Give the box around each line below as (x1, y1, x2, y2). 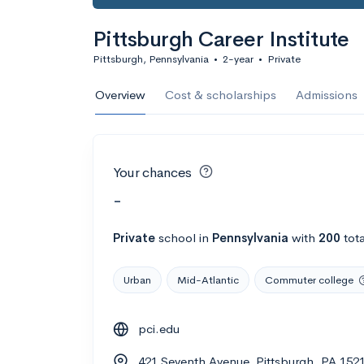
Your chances (113, 164, 192, 181)
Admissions (296, 87, 357, 102)
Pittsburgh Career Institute (93, 26, 349, 53)
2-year (223, 52, 253, 66)
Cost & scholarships (165, 87, 276, 102)
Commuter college (265, 272, 353, 287)
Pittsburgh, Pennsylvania (93, 52, 209, 66)
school (158, 229, 196, 245)
